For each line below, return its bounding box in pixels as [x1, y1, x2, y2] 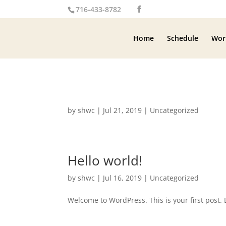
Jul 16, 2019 [103, 173, 142, 183]
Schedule [166, 33, 198, 43]
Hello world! [68, 151, 143, 169]
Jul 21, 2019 [103, 105, 142, 115]
